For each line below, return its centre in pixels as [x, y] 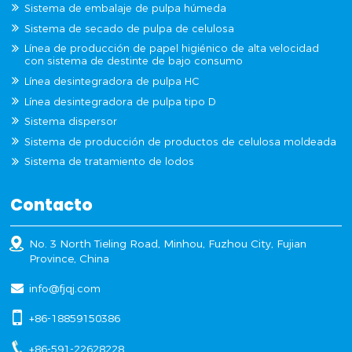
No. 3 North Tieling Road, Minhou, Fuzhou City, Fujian [168, 244]
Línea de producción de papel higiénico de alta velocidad [172, 49]
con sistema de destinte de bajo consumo [134, 61]
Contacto [52, 205]
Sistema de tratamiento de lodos [110, 162]
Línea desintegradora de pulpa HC [112, 82]
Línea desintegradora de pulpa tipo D [121, 101]
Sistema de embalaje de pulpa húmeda [126, 9]
